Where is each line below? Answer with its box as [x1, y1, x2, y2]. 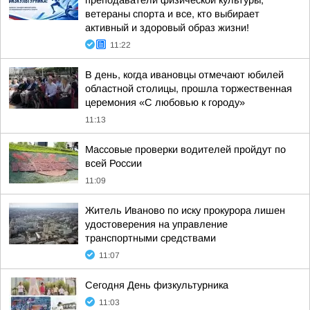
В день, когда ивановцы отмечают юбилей [85, 69, 284, 80]
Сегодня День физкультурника [85, 280, 228, 291]
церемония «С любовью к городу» [85, 97, 245, 108]
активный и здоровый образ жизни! [85, 22, 249, 33]
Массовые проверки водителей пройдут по [85, 144, 286, 155]
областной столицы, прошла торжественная [85, 83, 292, 94]
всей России [85, 158, 142, 169]
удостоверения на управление [85, 219, 228, 230]
